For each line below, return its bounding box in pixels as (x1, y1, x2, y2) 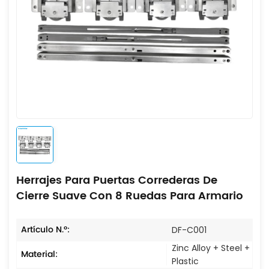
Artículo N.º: (21, 222, 70, 237)
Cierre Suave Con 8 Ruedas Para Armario (16, 187, 243, 205)
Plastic (172, 255, 199, 267)
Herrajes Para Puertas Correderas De (16, 171, 217, 189)
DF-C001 (172, 223, 207, 236)
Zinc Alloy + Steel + (172, 241, 250, 254)
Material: (21, 247, 58, 261)
